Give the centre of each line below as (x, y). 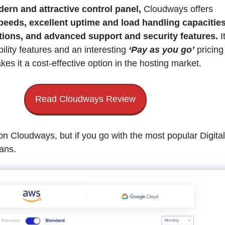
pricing (209, 50)
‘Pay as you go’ (161, 50)
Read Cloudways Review (86, 99)
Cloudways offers (177, 9)
